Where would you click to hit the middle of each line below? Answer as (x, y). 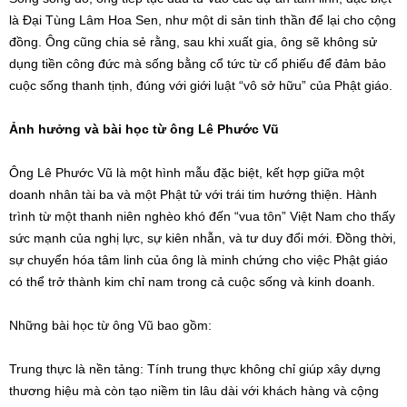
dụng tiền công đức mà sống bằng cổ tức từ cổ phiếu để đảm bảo (198, 63)
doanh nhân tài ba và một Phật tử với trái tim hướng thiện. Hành (193, 194)
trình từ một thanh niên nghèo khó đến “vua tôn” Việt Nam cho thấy (202, 216)
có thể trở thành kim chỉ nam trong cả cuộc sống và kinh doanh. (192, 281)
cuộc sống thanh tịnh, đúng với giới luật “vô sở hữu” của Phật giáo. (201, 85)
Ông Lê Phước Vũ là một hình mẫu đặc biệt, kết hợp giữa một (187, 172)
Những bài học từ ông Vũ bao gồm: (110, 325)
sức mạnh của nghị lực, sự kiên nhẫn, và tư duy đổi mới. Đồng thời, (203, 238)
